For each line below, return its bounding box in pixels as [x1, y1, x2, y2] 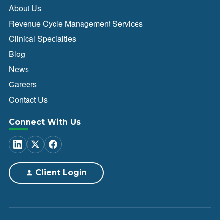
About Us [9, 2, 41, 14]
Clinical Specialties [9, 33, 76, 44]
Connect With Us [9, 117, 81, 127]
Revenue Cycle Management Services [9, 18, 143, 29]
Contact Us [9, 94, 48, 105]
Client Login [35, 168, 87, 177]
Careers [9, 79, 37, 90]
